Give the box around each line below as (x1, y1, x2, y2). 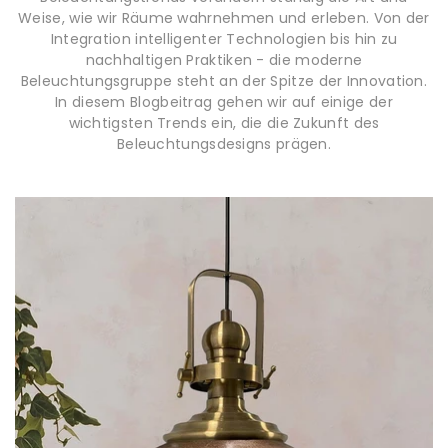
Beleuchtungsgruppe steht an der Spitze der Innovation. (20, 71, 428, 91)
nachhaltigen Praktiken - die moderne (85, 50, 363, 70)
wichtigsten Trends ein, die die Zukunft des (68, 113, 380, 133)
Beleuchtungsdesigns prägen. (116, 134, 332, 154)
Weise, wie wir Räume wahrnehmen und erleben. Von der (18, 8, 430, 28)
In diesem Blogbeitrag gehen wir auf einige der (55, 92, 393, 112)
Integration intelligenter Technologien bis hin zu (50, 29, 398, 49)
